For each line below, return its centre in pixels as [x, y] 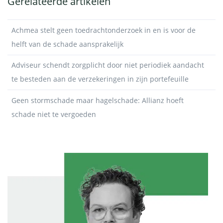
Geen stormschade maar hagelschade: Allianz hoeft [98, 100]
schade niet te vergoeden [54, 114]
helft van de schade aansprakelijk [67, 44]
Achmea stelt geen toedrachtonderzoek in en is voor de [104, 30]
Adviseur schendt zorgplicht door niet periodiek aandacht [108, 65]
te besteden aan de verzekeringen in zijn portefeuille [100, 79]
